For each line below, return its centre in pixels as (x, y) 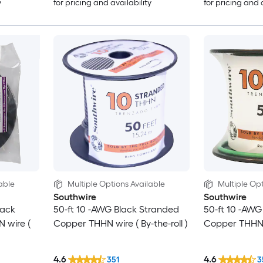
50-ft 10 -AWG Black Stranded (116, 209)
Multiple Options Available (116, 184)
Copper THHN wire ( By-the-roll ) (120, 223)
